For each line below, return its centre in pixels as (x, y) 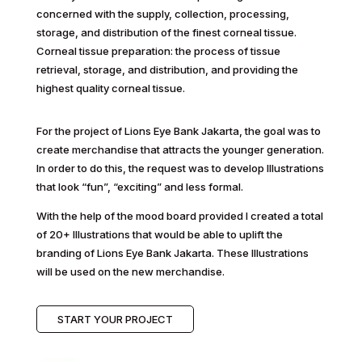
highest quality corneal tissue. (110, 88)
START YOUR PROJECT (115, 319)
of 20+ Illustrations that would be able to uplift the (159, 234)
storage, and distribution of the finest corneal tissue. (166, 32)
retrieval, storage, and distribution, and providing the (167, 69)
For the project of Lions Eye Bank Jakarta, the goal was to (178, 130)
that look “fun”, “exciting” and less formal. (139, 186)
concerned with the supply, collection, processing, (162, 13)
